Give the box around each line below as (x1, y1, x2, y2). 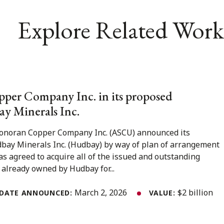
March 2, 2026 (74, 186, 129, 198)
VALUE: (149, 187, 178, 197)
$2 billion (177, 186, 213, 198)
